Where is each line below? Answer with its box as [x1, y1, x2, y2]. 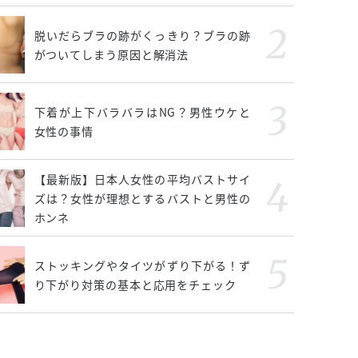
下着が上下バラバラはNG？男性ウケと [34, 104, 251, 120]
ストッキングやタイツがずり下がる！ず [34, 257, 251, 273]
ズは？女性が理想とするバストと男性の [34, 190, 251, 206]
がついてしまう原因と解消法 [34, 46, 189, 62]
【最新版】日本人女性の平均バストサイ [34, 171, 251, 187]
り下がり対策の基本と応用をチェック [34, 276, 237, 292]
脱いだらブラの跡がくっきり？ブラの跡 [34, 27, 251, 43]
